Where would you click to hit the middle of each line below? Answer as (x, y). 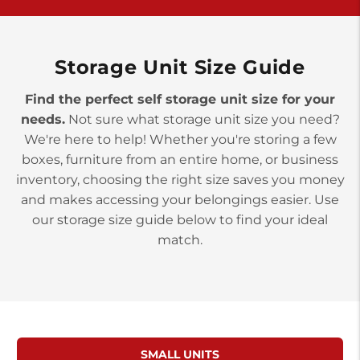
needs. (43, 119)
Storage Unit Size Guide (180, 67)
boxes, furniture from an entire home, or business (180, 159)
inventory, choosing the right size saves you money (180, 179)
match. (180, 239)
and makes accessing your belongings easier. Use (180, 199)
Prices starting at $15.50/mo (117, 41)
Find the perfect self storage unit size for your (180, 99)
